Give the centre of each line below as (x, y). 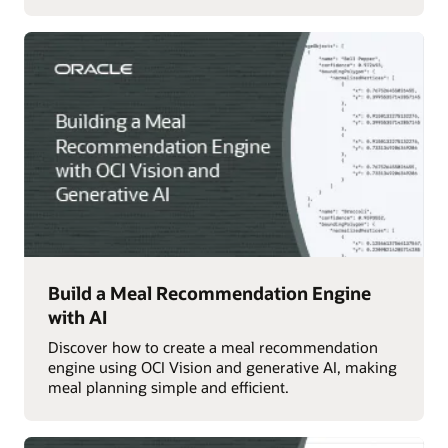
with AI (77, 316)
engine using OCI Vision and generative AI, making (222, 367)
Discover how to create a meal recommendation (212, 347)
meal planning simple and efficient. (168, 387)
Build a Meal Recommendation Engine (209, 292)
